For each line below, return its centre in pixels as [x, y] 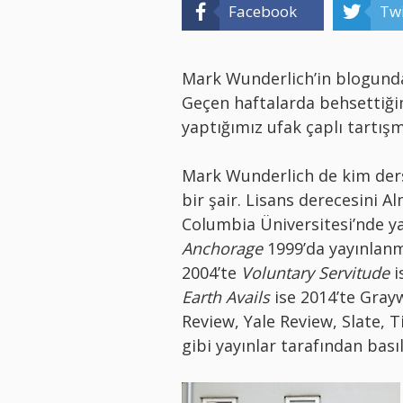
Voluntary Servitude [315, 272]
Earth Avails [226, 296]
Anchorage [222, 248]
